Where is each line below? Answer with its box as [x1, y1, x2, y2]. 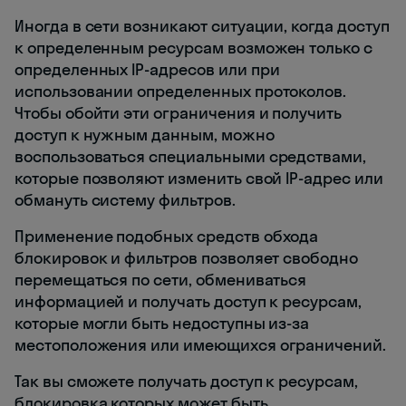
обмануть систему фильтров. [14, 188, 236, 210]
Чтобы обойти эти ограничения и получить [14, 101, 343, 123]
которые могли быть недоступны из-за [14, 312, 310, 333]
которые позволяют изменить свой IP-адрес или [14, 167, 383, 188]
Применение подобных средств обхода [14, 225, 319, 246]
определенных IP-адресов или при [14, 58, 280, 80]
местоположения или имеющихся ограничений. [14, 333, 386, 355]
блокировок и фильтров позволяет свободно [14, 246, 359, 268]
